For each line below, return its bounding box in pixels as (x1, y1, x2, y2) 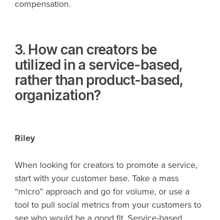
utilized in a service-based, (15, 56, 183, 73)
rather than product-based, (15, 71, 183, 88)
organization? (15, 86, 101, 104)
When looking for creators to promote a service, (15, 160, 197, 171)
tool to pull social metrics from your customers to (15, 199, 201, 211)
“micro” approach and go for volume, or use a (15, 186, 190, 197)
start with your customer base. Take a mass (15, 173, 179, 184)
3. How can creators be (15, 41, 157, 58)
